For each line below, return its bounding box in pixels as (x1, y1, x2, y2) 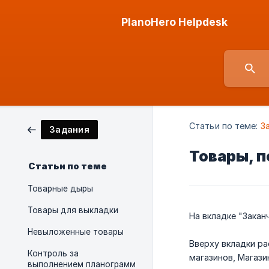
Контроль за (28, 249, 79, 258)
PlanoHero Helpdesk (121, 16, 228, 28)
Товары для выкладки (28, 205, 118, 215)
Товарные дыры (28, 184, 93, 193)
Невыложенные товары (28, 227, 124, 237)
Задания (49, 124, 89, 134)
